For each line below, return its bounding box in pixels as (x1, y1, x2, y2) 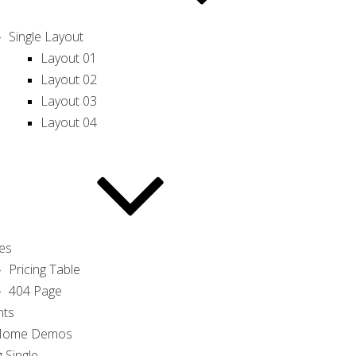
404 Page (9, 282, 63, 300)
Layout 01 (41, 49, 98, 67)
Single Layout (9, 28, 84, 45)
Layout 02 (41, 71, 98, 88)
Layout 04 (41, 114, 98, 131)
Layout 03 (41, 92, 98, 110)
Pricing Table (9, 261, 81, 278)
